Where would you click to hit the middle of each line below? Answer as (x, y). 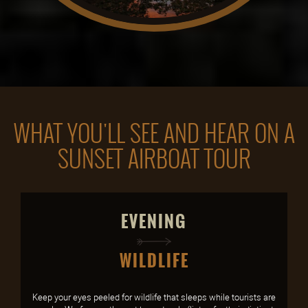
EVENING (154, 222)
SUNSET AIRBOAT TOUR (154, 159)
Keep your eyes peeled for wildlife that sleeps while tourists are (154, 297)
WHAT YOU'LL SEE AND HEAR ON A (154, 134)
